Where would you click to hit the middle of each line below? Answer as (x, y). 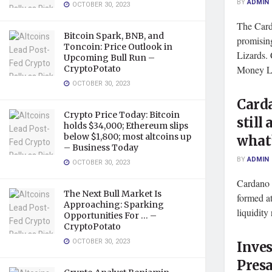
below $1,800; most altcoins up (127, 137)
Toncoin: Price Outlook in (118, 47)
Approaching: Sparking (114, 205)
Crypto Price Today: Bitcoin (122, 115)
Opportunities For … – (110, 216)
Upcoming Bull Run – (109, 58)
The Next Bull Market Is (113, 194)
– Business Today (101, 148)
